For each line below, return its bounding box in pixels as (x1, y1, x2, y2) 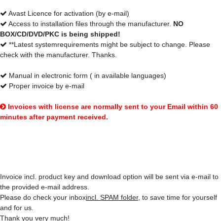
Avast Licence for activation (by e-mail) (7, 9, 129, 17)
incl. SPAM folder (86, 193, 138, 201)
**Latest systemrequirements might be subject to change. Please (7, 40, 210, 48)
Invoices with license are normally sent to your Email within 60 (8, 102, 218, 110)
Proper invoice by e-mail (7, 81, 84, 90)
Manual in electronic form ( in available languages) (7, 71, 166, 79)
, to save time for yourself (138, 193, 217, 201)
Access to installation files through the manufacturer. (7, 19, 173, 28)
